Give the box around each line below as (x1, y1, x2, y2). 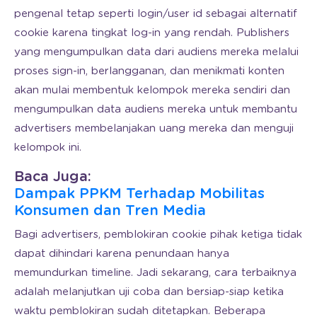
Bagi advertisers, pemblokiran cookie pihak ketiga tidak (14, 229, 302, 240)
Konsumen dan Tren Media (14, 203, 206, 218)
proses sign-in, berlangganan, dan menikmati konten (14, 65, 284, 76)
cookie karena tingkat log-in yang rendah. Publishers (14, 27, 289, 38)
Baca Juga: (14, 169, 91, 184)
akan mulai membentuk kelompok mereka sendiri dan (14, 84, 290, 96)
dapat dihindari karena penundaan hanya (14, 248, 229, 259)
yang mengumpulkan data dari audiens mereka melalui (14, 46, 299, 57)
